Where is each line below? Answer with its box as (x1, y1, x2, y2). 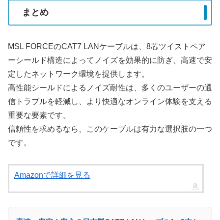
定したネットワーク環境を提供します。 (8, 69, 149, 78)
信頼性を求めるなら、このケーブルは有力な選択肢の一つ (8, 124, 212, 133)
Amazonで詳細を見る (14, 170, 90, 179)
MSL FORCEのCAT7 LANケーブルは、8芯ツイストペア (8, 42, 206, 51)
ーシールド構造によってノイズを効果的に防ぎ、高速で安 (8, 55, 212, 64)
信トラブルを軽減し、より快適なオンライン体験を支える (8, 97, 212, 106)
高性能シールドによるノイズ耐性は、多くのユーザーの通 (8, 83, 212, 92)
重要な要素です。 (8, 110, 71, 119)
